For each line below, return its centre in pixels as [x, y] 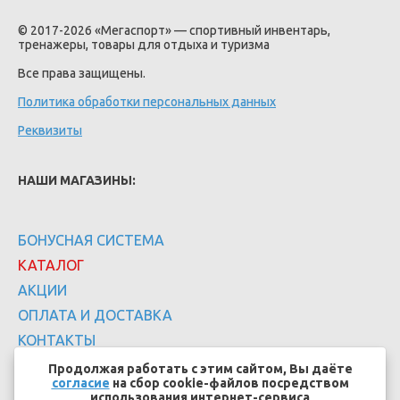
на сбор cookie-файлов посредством [229, 383]
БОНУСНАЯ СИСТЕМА [91, 240]
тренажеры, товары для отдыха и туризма [144, 45]
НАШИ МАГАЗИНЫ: [77, 180]
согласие [80, 383]
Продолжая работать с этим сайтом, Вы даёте [200, 369]
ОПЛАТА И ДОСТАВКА [95, 315]
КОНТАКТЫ [57, 340]
